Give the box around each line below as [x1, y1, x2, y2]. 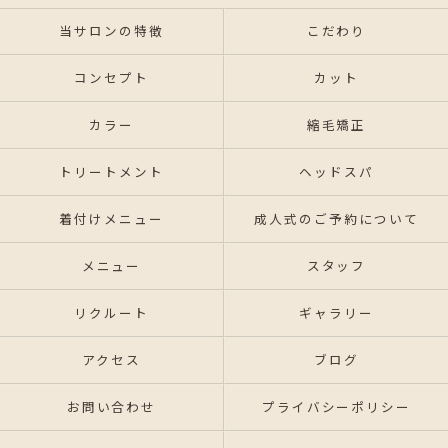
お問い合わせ [66, 400, 157, 415]
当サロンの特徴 [59, 24, 164, 39]
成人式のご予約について [254, 212, 419, 227]
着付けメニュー [59, 212, 164, 227]
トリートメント [59, 165, 164, 180]
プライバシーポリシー [261, 400, 412, 415]
